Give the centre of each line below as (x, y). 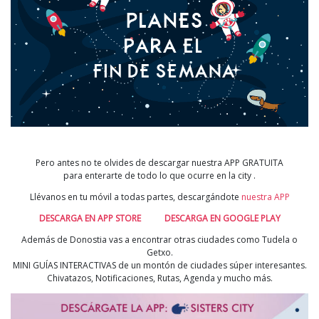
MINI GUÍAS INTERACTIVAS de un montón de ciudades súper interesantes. (159, 266)
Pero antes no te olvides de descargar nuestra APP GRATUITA (159, 163)
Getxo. (159, 253)
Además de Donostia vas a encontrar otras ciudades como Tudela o (159, 240)
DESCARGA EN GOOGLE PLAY (222, 219)
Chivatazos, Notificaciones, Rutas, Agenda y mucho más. (159, 278)
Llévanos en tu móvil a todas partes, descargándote (135, 197)
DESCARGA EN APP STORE (90, 219)
